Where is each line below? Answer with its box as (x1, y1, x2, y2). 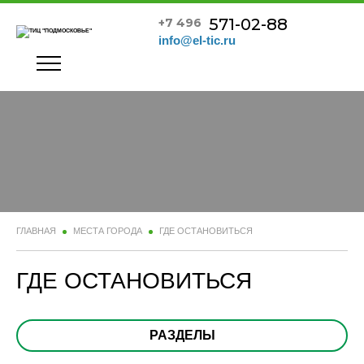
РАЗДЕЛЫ (149, 328, 215, 343)
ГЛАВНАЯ (16, 226, 56, 236)
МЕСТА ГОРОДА (73, 226, 142, 236)
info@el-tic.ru (158, 33, 236, 47)
